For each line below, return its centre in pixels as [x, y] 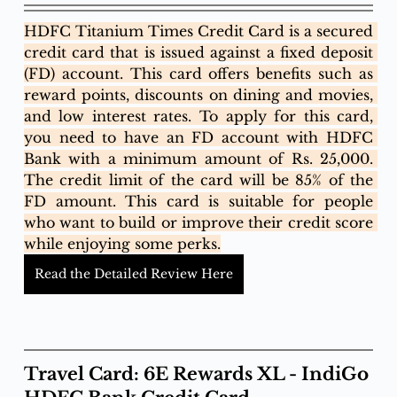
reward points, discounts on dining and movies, [198, 95]
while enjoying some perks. [122, 244]
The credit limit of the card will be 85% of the [198, 180]
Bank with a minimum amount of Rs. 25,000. [198, 159]
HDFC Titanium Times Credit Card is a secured [198, 31]
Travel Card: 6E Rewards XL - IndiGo [198, 374]
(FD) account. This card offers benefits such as [198, 74]
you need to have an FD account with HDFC [198, 137]
